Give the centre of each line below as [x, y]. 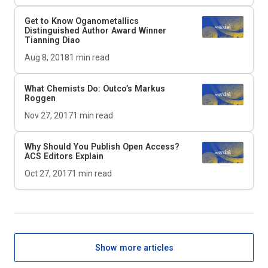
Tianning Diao [52, 40]
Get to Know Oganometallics [82, 21]
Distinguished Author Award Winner [95, 31]
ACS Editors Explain [64, 156]
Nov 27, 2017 [49, 116]
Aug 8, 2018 [47, 58]
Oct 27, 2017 [48, 174]
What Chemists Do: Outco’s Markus [95, 89]
